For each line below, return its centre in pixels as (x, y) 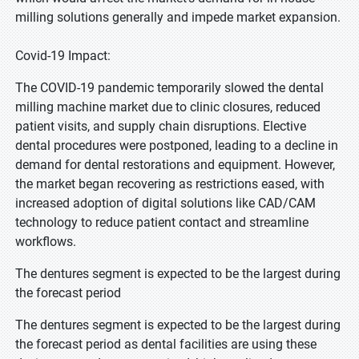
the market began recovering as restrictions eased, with (170, 184)
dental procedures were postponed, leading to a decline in (177, 145)
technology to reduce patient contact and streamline (162, 222)
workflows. (47, 242)
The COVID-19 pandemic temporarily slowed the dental (169, 88)
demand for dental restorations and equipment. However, (175, 165)
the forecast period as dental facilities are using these (166, 344)
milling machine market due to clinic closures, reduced (168, 107)
